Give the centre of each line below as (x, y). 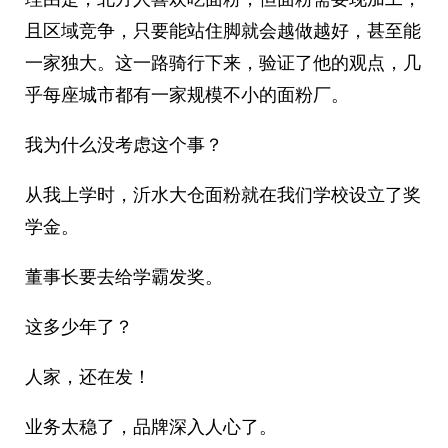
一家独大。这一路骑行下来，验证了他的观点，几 (223, 62)
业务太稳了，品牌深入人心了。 (151, 426)
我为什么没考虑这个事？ (124, 144)
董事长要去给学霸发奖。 (124, 276)
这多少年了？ (79, 326)
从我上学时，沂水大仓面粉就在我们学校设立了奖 (223, 194)
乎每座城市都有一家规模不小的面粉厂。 (187, 94)
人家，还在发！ (88, 376)
